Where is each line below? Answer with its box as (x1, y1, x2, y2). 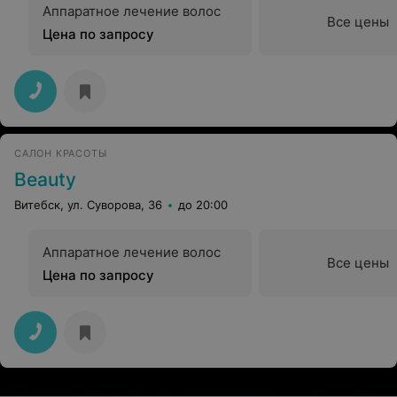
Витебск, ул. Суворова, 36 (14, 198, 162, 212)
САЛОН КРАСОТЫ (14, 147, 107, 160)
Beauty (14, 168, 76, 191)
